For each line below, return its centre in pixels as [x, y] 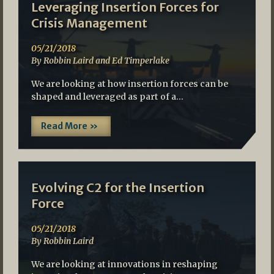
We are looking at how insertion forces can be [129, 83]
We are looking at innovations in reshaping [124, 265]
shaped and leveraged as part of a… [107, 96]
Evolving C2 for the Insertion [117, 188]
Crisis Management [89, 23]
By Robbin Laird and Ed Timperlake [100, 60]
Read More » [69, 126]
